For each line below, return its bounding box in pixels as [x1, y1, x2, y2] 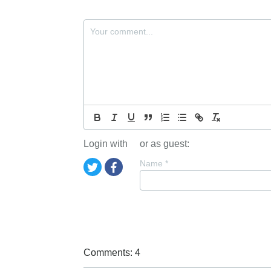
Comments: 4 [83, 247, 140, 258]
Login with [83, 139, 128, 149]
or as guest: [140, 139, 189, 149]
